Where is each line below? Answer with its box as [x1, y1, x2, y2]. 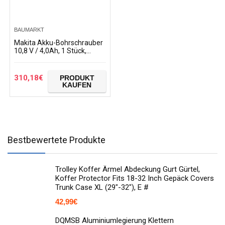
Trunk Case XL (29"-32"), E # [55, 183, 149, 192]
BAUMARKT [14, 27, 45, 33]
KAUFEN [62, 81, 92, 89]
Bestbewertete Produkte [8, 135, 105, 145]
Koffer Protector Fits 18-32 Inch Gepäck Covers [55, 174, 214, 183]
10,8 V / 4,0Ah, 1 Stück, [14, 47, 87, 55]
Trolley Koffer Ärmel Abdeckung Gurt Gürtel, [55, 165, 200, 174]
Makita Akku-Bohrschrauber [14, 39, 103, 47]
